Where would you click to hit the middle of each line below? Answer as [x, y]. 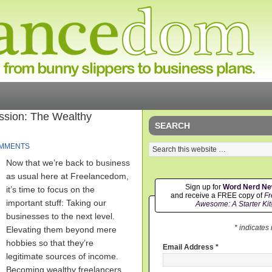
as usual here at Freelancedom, [67, 176]
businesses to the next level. [60, 216]
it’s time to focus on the [50, 189]
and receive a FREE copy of [217, 195]
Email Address [189, 247]
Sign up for [204, 187]
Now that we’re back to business [68, 163]
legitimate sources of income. [62, 256]
